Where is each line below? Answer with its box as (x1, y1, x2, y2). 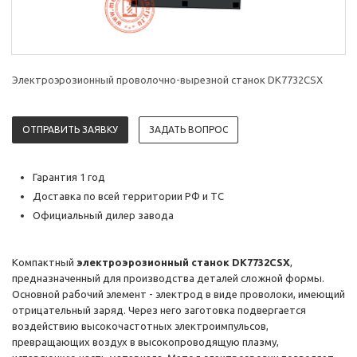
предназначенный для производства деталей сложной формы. (12, 273, 324, 284)
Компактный (12, 257, 74, 269)
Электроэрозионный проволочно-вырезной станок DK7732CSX (12, 74, 323, 86)
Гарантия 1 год (33, 171, 105, 183)
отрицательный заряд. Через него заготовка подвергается (12, 304, 306, 316)
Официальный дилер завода (33, 210, 174, 222)
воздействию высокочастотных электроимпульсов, (12, 320, 269, 332)
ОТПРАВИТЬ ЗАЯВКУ (22, 124, 118, 135)
